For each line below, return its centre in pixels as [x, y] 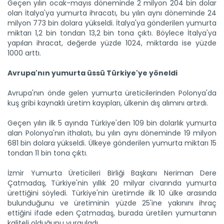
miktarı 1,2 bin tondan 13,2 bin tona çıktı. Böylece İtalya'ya [112, 33]
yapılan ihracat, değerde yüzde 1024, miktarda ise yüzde [112, 43]
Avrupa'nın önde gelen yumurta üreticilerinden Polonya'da [112, 93]
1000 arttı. [24, 53]
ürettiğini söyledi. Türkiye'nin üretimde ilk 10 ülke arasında [112, 193]
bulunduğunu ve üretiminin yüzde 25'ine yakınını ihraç [112, 203]
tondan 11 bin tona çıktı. [47, 153]
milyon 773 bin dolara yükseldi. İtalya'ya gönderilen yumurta [112, 23]
